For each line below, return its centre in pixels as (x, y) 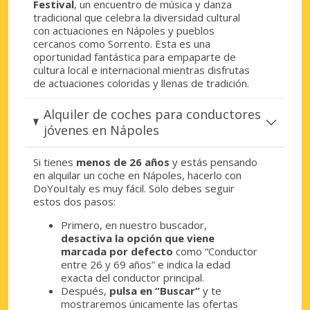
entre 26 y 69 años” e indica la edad (146, 264)
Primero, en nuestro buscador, (134, 225)
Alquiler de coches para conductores (152, 114)
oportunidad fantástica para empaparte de (135, 56)
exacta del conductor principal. (133, 277)
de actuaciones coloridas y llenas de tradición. (141, 83)
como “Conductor (215, 251)
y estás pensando (215, 162)
